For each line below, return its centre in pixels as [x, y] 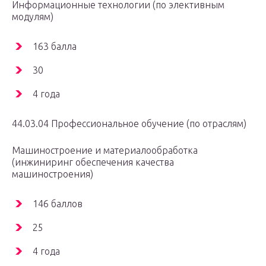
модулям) [33, 17]
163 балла [55, 47]
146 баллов [58, 204]
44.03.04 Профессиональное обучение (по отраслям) [129, 124]
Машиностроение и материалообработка [105, 151]
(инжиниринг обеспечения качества [93, 162]
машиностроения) [53, 174]
